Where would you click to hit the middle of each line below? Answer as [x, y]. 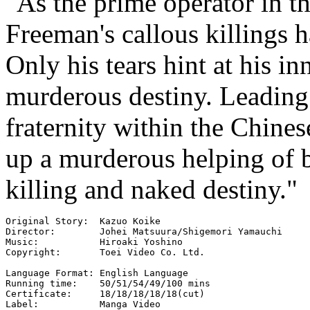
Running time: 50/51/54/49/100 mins [108, 283]
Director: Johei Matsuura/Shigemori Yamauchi [144, 231]
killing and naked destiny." [152, 189]
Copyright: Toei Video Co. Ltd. [105, 252]
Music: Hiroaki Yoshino [94, 241]
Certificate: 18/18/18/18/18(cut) [105, 293]
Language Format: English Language [97, 273]
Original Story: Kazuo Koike [83, 221]
